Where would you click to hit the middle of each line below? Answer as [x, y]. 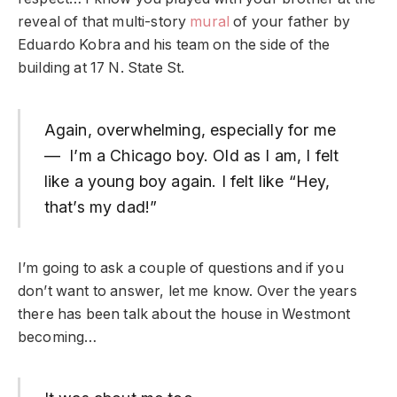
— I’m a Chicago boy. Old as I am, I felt [191, 155]
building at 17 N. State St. [101, 67]
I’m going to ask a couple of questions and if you [181, 268]
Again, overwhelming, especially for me [190, 129]
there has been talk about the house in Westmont [184, 314]
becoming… [58, 337]
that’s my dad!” [101, 206]
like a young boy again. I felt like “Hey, [187, 181]
